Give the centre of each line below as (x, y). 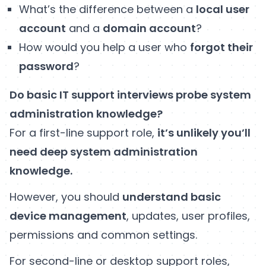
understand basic (172, 197)
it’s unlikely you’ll (204, 132)
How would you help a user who (104, 47)
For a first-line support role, (83, 132)
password (46, 66)
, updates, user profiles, (188, 216)
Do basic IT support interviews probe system (130, 94)
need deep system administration (104, 151)
